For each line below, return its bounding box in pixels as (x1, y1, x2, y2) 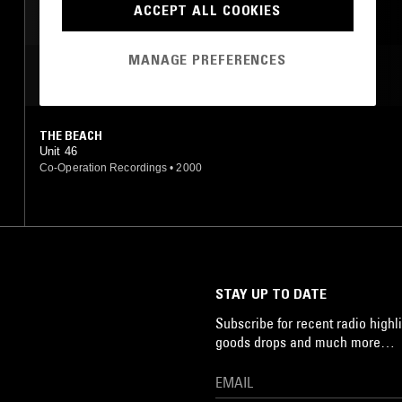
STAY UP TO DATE (215, 284, 327, 302)
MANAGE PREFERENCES (128, 50, 286, 69)
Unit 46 (39, 144, 77, 158)
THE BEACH (39, 127, 102, 144)
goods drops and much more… (215, 332, 395, 351)
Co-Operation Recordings (39, 161, 168, 174)
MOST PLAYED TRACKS (39, 65, 197, 85)
